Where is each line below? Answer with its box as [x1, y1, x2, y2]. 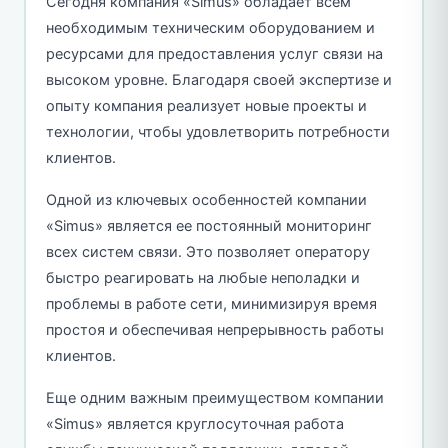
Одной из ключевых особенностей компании [45, 190, 367, 209]
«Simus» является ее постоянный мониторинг [45, 216, 372, 235]
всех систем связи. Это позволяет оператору [45, 242, 370, 261]
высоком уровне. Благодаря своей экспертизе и [45, 70, 392, 89]
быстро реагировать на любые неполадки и [45, 268, 360, 287]
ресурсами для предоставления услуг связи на [45, 44, 383, 63]
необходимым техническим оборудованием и [45, 18, 375, 37]
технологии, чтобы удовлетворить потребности [45, 122, 390, 141]
